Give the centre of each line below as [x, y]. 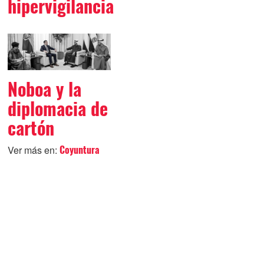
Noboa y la [44, 90]
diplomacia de [57, 109]
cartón [31, 128]
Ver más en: [33, 150]
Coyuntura [79, 150]
